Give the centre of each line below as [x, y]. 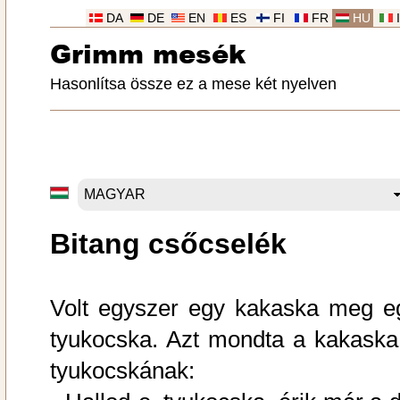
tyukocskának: [122, 371]
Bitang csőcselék [168, 244]
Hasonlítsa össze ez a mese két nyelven [193, 84]
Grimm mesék [148, 53]
